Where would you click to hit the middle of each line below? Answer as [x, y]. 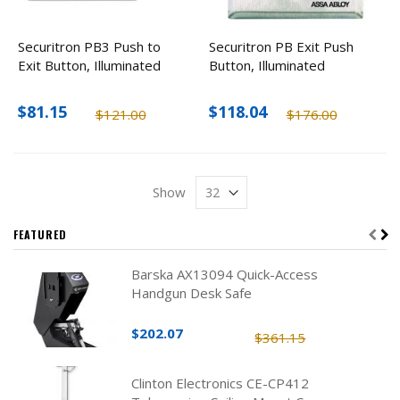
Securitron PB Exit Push [281, 47]
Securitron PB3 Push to [89, 47]
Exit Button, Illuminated [89, 66]
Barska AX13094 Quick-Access [225, 274]
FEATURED [40, 234]
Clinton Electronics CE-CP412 [221, 383]
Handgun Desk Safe [192, 292]
